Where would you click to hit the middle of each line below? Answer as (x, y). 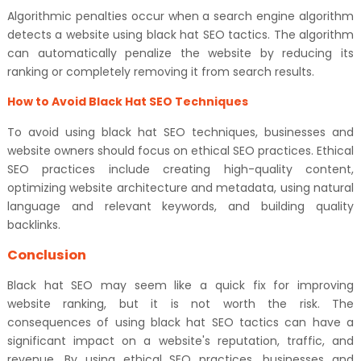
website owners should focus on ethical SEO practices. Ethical (180, 151)
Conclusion (46, 255)
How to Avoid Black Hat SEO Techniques (127, 102)
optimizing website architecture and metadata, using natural (180, 188)
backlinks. (33, 225)
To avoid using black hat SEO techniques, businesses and (180, 132)
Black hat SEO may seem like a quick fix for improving (180, 285)
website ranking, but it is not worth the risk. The (180, 304)
